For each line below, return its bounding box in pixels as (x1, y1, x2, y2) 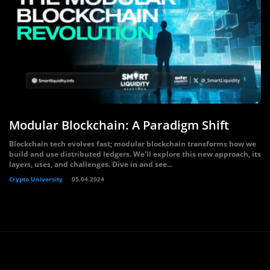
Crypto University (9, 175, 63, 183)
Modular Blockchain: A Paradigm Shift (9, 117, 229, 133)
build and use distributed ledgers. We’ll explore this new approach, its (9, 149, 261, 159)
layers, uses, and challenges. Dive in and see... (9, 159, 172, 169)
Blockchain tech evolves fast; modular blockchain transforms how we (9, 139, 256, 149)
